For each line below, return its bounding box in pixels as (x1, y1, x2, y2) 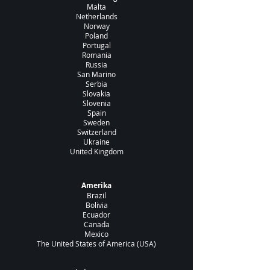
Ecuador (83, 210, 110, 220)
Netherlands (75, 11, 118, 22)
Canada (83, 219, 110, 230)
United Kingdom (69, 146, 124, 157)
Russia (86, 60, 107, 70)
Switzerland (77, 127, 116, 137)
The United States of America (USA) (37, 239, 156, 249)
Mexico (84, 229, 108, 239)
